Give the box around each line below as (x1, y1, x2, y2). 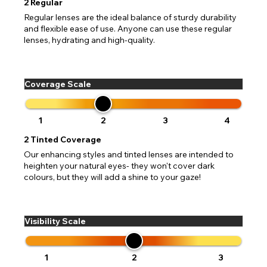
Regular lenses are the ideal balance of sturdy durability (24, 12, 237, 23)
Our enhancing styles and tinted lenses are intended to (24, 149, 234, 160)
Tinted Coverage (30, 134, 101, 145)
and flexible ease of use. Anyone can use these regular (24, 23, 232, 35)
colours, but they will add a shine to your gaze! (24, 172, 201, 183)
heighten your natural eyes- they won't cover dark (24, 160, 215, 172)
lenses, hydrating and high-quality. (24, 35, 155, 46)
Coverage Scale (24, 79, 91, 90)
